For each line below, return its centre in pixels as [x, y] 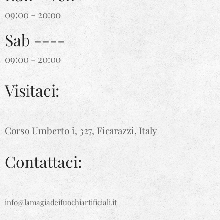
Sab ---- [35, 40]
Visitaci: [32, 90]
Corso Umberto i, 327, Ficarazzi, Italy [81, 130]
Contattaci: [43, 161]
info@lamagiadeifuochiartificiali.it [61, 202]
